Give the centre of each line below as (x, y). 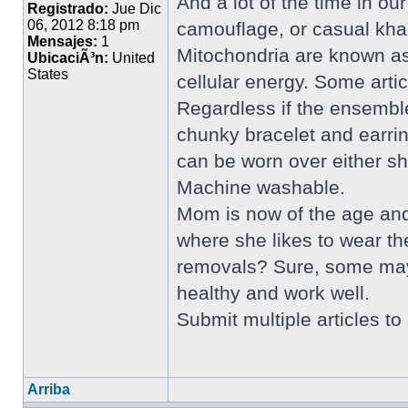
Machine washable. (261, 187)
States (48, 74)
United (132, 58)
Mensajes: (62, 41)
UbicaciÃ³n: (68, 58)
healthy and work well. (273, 293)
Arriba (49, 389)
